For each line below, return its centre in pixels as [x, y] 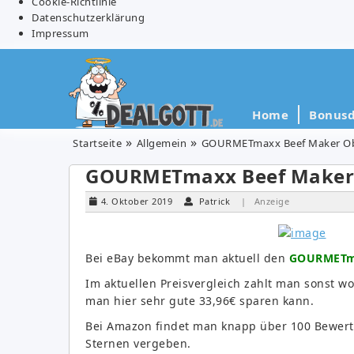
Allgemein [161, 143]
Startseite [97, 143]
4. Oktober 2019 [136, 201]
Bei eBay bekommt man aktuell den [185, 258]
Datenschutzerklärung [88, 17]
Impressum [60, 33]
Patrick [214, 201]
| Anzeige [265, 201]
